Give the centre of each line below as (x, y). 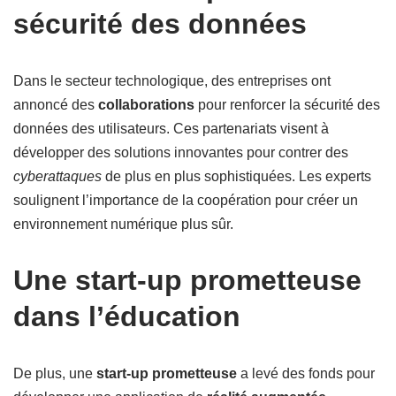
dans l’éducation (127, 316)
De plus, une (55, 373)
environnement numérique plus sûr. (123, 224)
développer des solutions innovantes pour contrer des (181, 152)
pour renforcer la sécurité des (287, 105)
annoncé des (56, 105)
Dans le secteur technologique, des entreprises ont (172, 81)
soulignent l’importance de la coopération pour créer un (186, 200)
